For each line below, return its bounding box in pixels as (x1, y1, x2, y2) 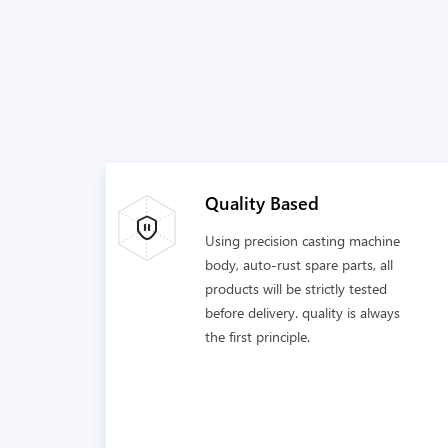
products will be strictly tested (205, 276, 387, 301)
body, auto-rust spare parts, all (205, 252, 393, 277)
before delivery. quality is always (205, 300, 400, 325)
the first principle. (205, 324, 310, 349)
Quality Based (205, 187, 319, 219)
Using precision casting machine (205, 228, 400, 253)
